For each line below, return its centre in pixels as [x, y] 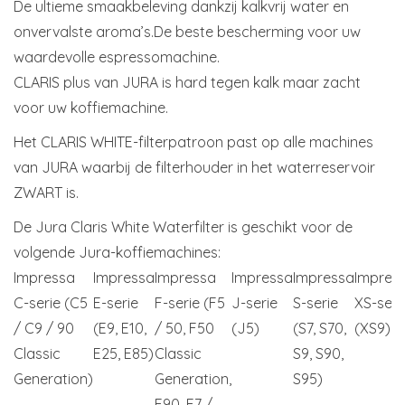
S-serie [316, 303]
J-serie [254, 303]
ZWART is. [46, 193]
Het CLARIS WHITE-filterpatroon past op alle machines [193, 142]
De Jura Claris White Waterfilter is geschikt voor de [183, 227]
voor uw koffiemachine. [91, 108]
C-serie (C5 [51, 303]
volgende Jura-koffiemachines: [117, 253]
